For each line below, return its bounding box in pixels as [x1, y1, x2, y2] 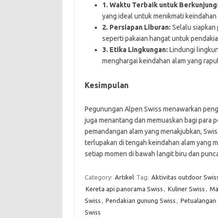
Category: [84, 173, 114, 181]
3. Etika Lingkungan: [102, 45, 168, 54]
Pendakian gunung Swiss [105, 197, 176, 204]
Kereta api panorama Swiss [85, 185, 163, 192]
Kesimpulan [84, 80, 128, 90]
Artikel [114, 173, 134, 181]
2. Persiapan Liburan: [102, 23, 171, 31]
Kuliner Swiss [167, 185, 205, 192]
